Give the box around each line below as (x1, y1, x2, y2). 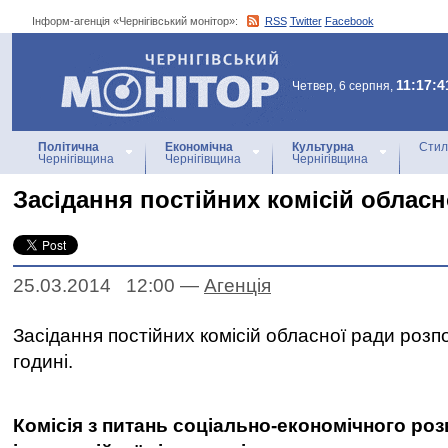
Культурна (292, 140, 354, 154)
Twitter (289, 15, 322, 27)
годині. (13, 351, 73, 372)
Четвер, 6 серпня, (292, 79, 396, 93)
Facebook (324, 15, 374, 27)
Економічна (165, 140, 233, 154)
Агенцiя (204, 275, 271, 296)
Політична (38, 140, 99, 154)
